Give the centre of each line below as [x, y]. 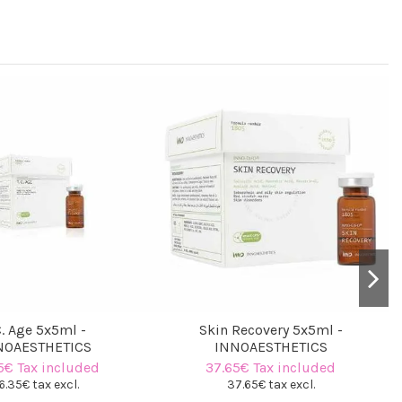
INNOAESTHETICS [271, 346]
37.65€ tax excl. [271, 385]
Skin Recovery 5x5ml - [271, 329]
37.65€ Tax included [271, 368]
